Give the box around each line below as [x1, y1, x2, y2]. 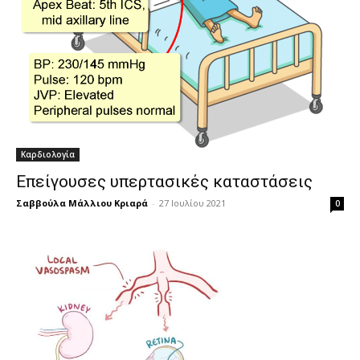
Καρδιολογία [21, 149, 75, 161]
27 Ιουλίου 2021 [159, 197, 226, 210]
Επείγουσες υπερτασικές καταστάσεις [16, 172, 313, 192]
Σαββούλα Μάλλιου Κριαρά [16, 197, 148, 210]
